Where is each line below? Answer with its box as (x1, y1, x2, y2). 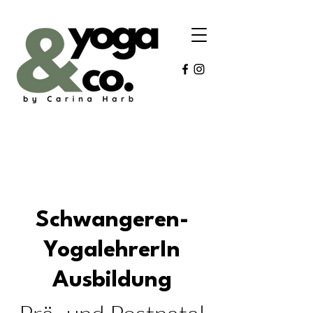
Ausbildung (52, 269, 172, 292)
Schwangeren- (35, 209, 189, 232)
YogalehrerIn (43, 239, 180, 262)
